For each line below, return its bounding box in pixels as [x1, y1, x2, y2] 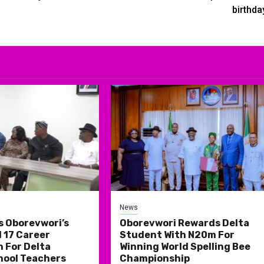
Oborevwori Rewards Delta [120, 217, 250, 229]
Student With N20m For [120, 229, 235, 240]
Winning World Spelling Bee [120, 240, 251, 252]
